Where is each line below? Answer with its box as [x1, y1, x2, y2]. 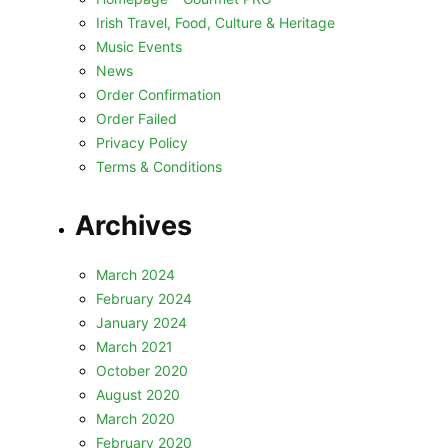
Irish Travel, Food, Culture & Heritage [95, 14, 335, 31]
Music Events [95, 38, 182, 55]
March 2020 [95, 410, 175, 427]
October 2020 [95, 362, 188, 379]
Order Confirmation [95, 86, 221, 103]
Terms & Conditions [95, 158, 222, 175]
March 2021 [95, 338, 173, 355]
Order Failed [95, 110, 177, 127]
